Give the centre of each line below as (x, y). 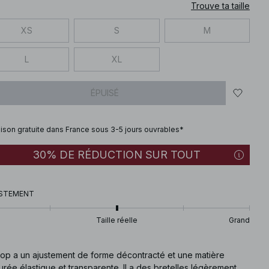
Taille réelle (117, 220)
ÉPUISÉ (105, 93)
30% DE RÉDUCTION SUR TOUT (117, 154)
